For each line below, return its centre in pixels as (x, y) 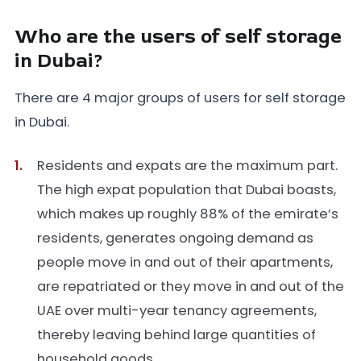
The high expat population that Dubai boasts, (187, 190)
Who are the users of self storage (178, 37)
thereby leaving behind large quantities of (176, 335)
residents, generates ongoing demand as (175, 239)
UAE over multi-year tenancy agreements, (177, 311)
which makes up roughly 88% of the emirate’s (188, 214)
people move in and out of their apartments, (185, 263)
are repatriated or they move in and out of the (191, 287)
